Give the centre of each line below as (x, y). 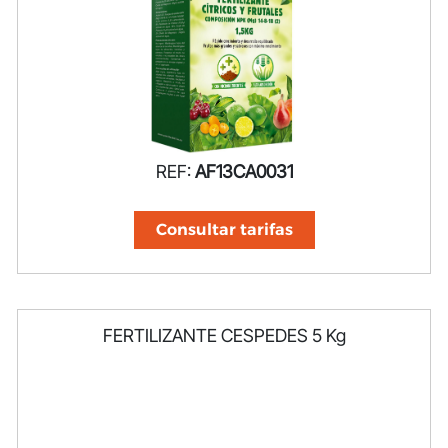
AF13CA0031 (243, 171)
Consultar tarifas (224, 229)
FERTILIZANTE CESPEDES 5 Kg (224, 335)
